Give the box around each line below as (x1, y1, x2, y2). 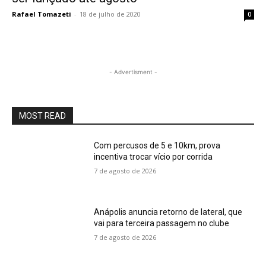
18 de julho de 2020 (80, 9, 141, 19)
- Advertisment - (109, 68, 157, 76)
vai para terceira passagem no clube (94, 218, 230, 228)
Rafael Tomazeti (12, 9, 71, 19)
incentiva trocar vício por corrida (94, 152, 213, 162)
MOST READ (19, 111, 66, 121)
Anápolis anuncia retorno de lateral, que (94, 207, 243, 217)
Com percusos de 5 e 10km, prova (94, 141, 221, 151)
